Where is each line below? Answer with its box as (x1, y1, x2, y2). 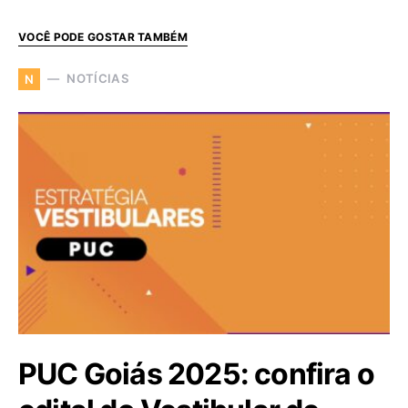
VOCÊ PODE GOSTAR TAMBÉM (18, 29, 188, 44)
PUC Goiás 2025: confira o (18, 355, 375, 392)
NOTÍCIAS (66, 71, 129, 87)
